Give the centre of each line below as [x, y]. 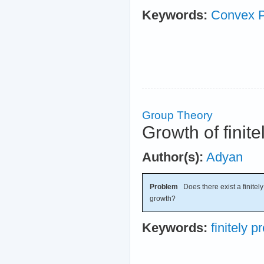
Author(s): [173, 157]
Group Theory [177, 115]
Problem [164, 187]
